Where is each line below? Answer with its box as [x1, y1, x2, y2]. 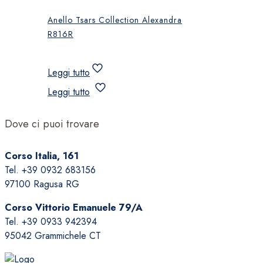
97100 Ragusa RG [5, 177, 79, 191]
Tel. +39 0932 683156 [5, 163, 96, 177]
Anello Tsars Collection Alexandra [48, 14, 182, 26]
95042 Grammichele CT [5, 228, 101, 242]
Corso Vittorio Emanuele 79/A [5, 200, 143, 214]
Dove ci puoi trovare [5, 116, 99, 131]
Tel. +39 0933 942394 [5, 214, 97, 228]
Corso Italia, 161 [5, 149, 79, 163]
